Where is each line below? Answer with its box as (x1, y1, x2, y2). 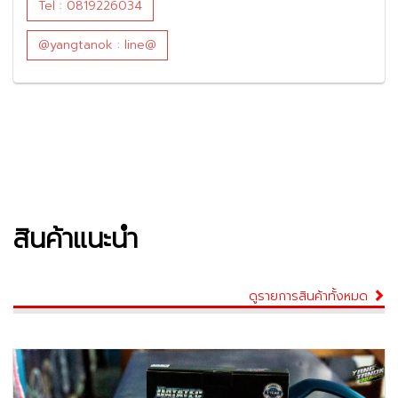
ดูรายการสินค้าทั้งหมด (249, 287, 372, 306)
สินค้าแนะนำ (13, 219, 138, 259)
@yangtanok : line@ (38, 36, 156, 54)
